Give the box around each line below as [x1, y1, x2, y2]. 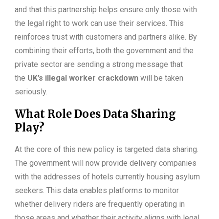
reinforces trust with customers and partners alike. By [15, 32, 197, 42]
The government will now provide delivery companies [15, 158, 197, 168]
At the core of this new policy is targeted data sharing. [15, 145, 198, 154]
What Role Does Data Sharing [15, 107, 176, 121]
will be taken [138, 73, 183, 83]
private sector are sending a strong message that [15, 60, 183, 69]
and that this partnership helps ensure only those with [15, 5, 197, 15]
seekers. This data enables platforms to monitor [15, 186, 179, 196]
